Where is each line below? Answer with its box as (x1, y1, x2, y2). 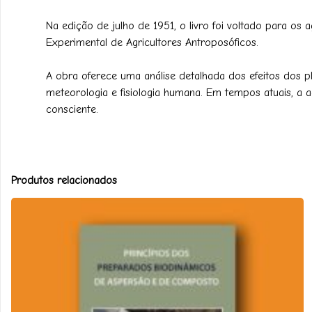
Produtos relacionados (11, 173, 117, 187)
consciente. (46, 102, 98, 116)
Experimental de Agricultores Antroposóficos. (46, 36, 258, 49)
